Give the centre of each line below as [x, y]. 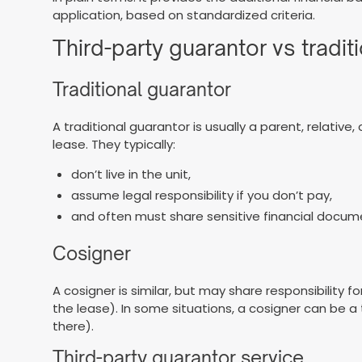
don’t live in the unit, [130, 175]
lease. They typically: [114, 145]
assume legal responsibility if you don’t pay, [201, 195]
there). [74, 326]
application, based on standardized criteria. [184, 15]
